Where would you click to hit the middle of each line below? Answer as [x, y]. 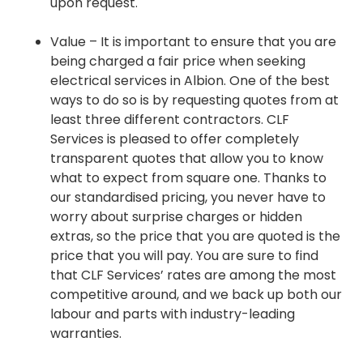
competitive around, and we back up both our [196, 295]
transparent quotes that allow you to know [187, 159]
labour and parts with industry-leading [173, 314]
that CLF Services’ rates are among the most [193, 275]
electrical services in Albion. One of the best [190, 81]
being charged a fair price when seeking [178, 62]
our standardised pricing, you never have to [188, 198]
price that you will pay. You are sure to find [184, 256]
